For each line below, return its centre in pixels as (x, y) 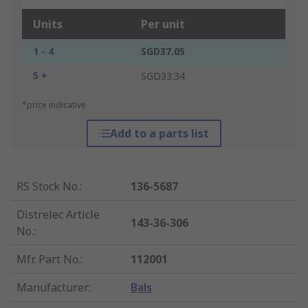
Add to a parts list (159, 134)
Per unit (163, 24)
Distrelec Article (58, 215)
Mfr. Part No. (48, 260)
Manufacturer (53, 288)
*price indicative (54, 105)
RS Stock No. (48, 187)
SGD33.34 (163, 76)
